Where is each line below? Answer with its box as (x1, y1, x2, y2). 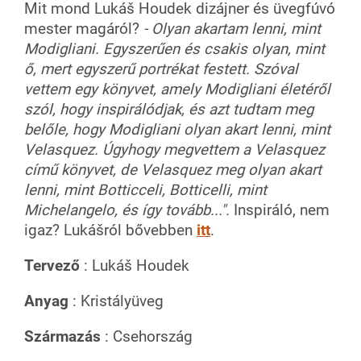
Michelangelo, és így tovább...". (24, 201, 230, 219)
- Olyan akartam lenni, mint (143, 19, 321, 38)
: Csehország (101, 327, 193, 346)
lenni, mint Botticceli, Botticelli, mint (24, 180, 267, 199)
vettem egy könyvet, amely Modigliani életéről (24, 80, 330, 98)
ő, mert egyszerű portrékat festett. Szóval (24, 60, 298, 78)
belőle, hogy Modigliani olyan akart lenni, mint (24, 120, 330, 139)
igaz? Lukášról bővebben (24, 221, 197, 239)
